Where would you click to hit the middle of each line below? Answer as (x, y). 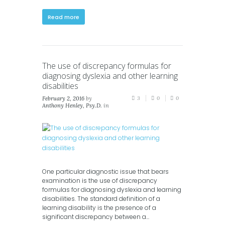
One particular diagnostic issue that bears (105, 172)
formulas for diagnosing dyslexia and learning (112, 190)
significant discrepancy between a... (96, 217)
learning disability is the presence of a (99, 208)
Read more (64, 17)
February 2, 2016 (63, 99)
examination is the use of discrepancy (100, 181)
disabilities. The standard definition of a (101, 199)
